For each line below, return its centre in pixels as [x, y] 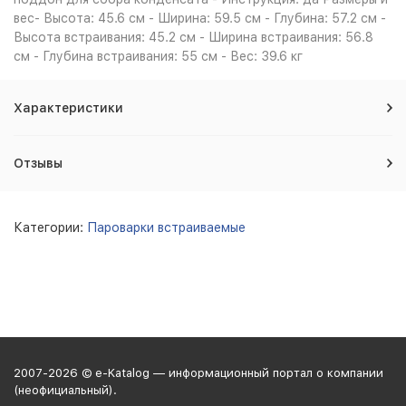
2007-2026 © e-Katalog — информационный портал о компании [198, 373]
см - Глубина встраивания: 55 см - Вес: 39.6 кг [158, 56]
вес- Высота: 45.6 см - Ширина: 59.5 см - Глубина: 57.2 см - [200, 18]
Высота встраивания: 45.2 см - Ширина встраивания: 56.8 [193, 37]
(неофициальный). [65, 390]
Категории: [50, 227]
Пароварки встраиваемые [166, 227]
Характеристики [68, 108]
